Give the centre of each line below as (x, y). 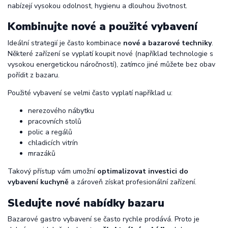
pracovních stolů (55, 122)
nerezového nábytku (61, 111)
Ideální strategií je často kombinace (65, 43)
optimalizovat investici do (143, 172)
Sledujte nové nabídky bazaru (86, 203)
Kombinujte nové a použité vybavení (103, 27)
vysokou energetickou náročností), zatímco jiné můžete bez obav (111, 65)
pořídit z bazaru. (34, 75)
